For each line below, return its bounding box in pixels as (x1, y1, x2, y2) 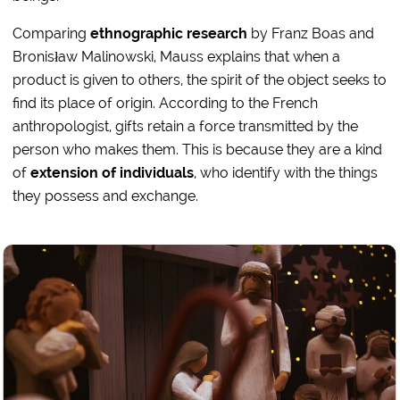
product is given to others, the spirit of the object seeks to (12, 71, 387, 88)
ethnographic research (90, 25, 248, 42)
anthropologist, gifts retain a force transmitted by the (12, 118, 359, 135)
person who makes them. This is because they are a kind (12, 141, 383, 158)
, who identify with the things (194, 164, 379, 181)
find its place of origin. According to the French (12, 95, 319, 112)
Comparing (12, 25, 91, 42)
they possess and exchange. (12, 187, 199, 204)
